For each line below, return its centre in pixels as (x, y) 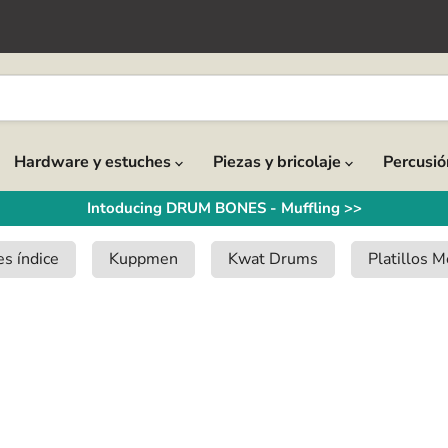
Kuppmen (143, 259)
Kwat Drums (273, 259)
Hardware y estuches (94, 162)
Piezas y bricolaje (279, 162)
